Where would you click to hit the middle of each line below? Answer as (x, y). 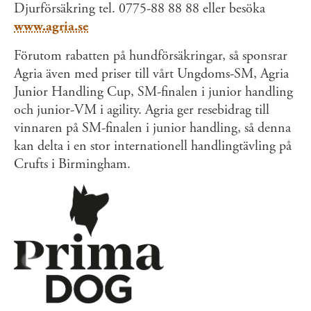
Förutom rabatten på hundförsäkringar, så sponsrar (151, 56)
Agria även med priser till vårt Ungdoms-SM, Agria (151, 74)
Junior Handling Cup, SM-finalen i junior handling (153, 92)
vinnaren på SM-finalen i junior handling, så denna (152, 128)
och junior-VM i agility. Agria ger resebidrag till (142, 110)
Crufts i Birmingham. (72, 165)
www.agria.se (51, 27)
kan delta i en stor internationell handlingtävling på (153, 146)
